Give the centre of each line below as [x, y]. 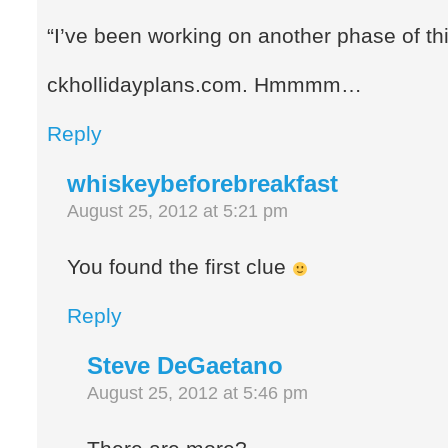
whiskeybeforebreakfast [203, 184]
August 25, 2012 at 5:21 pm [178, 211]
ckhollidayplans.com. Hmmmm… [205, 85]
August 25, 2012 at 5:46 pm [198, 393]
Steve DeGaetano [185, 366]
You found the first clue [180, 267]
